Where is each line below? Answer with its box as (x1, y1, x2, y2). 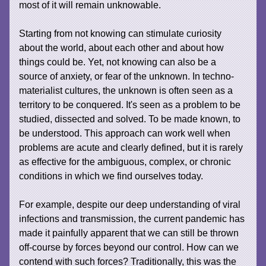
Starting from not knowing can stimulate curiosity (19, 28, 222, 39)
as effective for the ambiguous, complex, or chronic (19, 156, 232, 167)
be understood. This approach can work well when (19, 128, 231, 138)
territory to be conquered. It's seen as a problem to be (19, 99, 241, 110)
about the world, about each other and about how (19, 42, 224, 53)
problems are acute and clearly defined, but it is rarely (19, 142, 243, 153)
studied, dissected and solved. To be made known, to (19, 113, 241, 124)
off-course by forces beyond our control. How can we (19, 242, 239, 252)
